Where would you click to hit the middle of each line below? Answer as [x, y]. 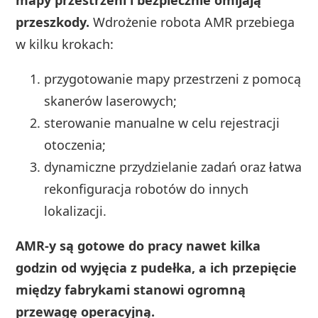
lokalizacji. [76, 210]
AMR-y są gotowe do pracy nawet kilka [138, 245]
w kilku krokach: [65, 44]
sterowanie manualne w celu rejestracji [162, 122]
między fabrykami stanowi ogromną [131, 289]
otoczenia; [75, 144]
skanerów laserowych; [111, 100]
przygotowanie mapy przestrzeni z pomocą [173, 78]
